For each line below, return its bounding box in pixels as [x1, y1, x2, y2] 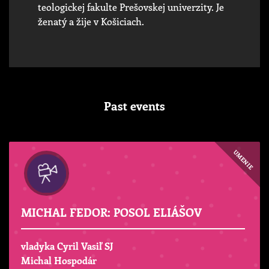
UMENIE [231, 148, 255, 171]
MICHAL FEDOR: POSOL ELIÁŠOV [21, 204, 202, 220]
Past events [104, 97, 165, 113]
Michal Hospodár [21, 254, 97, 267]
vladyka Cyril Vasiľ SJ [21, 240, 113, 253]
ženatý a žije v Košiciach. [38, 14, 144, 28]
